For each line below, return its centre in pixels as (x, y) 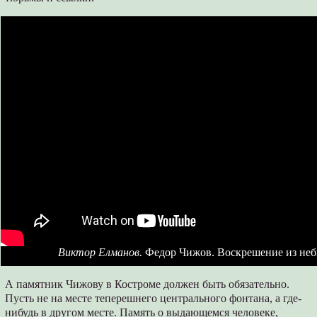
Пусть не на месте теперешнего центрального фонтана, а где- (154, 298)
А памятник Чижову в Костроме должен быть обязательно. (148, 284)
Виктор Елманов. (100, 252)
